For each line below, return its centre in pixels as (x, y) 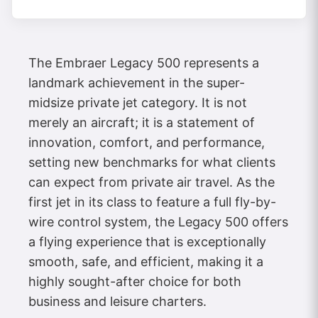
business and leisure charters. (117, 301)
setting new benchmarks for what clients (152, 162)
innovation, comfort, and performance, (147, 142)
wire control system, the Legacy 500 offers (158, 221)
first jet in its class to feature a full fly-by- (152, 202)
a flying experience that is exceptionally (147, 241)
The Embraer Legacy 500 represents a (144, 62)
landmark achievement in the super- (137, 82)
